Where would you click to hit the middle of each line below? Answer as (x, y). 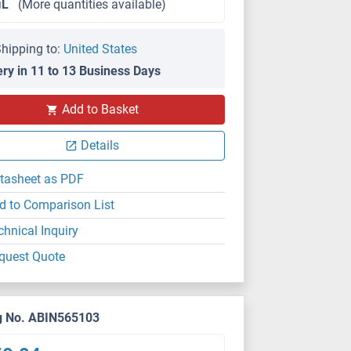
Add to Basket (100, 109)
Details (100, 145)
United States (101, 49)
